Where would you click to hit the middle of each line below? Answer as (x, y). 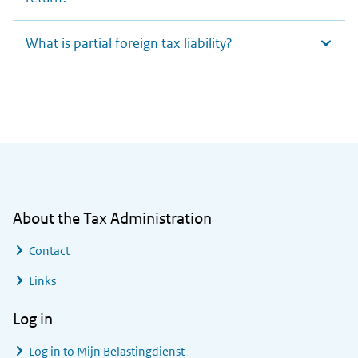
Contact (49, 251)
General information (85, 153)
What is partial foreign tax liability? (129, 44)
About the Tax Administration (112, 219)
